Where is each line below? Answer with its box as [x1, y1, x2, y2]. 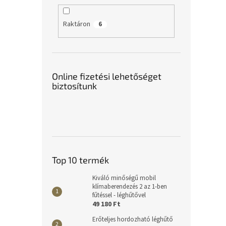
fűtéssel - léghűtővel [92, 190, 146, 200]
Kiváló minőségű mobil [92, 173, 156, 183]
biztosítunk [52, 80, 97, 91]
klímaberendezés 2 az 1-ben [92, 182, 167, 191]
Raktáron [63, 19, 90, 30]
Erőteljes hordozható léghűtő [92, 214, 173, 224]
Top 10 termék [52, 154, 109, 165]
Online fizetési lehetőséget [52, 70, 161, 82]
